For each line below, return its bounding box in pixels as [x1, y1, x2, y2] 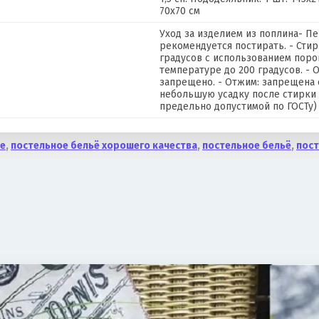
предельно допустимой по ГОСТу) [159, 100, 317, 113]
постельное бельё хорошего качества [11, 139, 197, 152]
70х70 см [159, 4, 200, 17]
